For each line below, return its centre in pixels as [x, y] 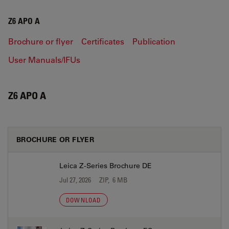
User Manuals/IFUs [44, 60]
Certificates [103, 41]
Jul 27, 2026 [75, 180]
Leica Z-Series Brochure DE [106, 166]
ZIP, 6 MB [113, 180]
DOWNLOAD [84, 200]
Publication [154, 41]
